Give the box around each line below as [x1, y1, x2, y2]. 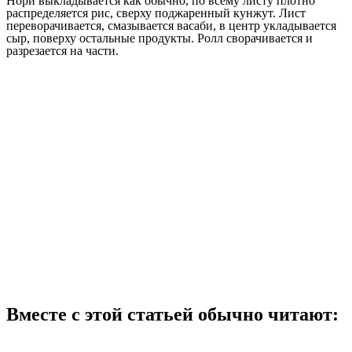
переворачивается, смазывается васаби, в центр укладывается [6, 18, 336, 32]
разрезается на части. [6, 43, 119, 57]
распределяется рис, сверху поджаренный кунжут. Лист [6, 5, 306, 20]
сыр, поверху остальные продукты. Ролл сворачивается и [6, 31, 313, 45]
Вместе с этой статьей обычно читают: [6, 303, 339, 324]
